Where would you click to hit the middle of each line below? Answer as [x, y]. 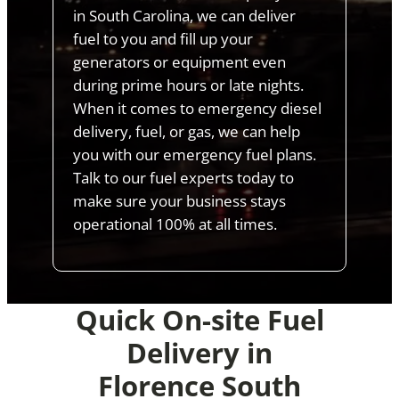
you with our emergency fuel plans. [195, 154]
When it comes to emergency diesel [198, 108]
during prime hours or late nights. [189, 85]
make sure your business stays [180, 200]
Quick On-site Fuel [199, 319]
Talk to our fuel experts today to [184, 177]
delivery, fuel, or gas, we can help [187, 131]
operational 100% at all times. [175, 224]
